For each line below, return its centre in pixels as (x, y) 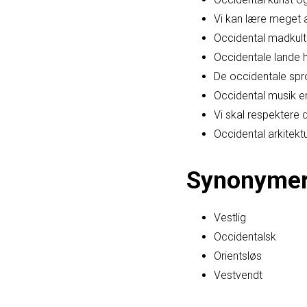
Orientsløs (238, 256)
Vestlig (230, 218)
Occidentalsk (245, 237)
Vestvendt (238, 275)
